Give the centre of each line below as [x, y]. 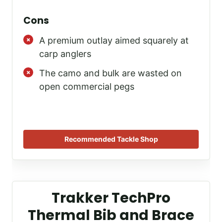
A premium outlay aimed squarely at [114, 40]
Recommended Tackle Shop [111, 139]
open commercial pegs [87, 86]
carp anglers [65, 54]
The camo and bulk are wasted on [111, 73]
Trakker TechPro [111, 198]
